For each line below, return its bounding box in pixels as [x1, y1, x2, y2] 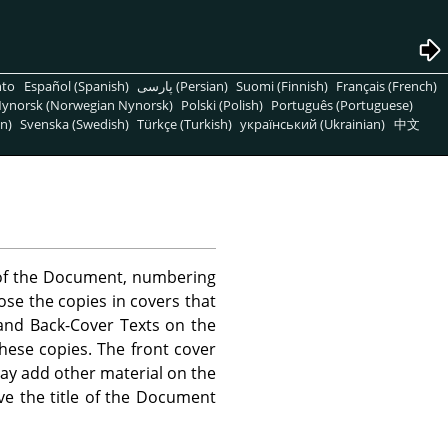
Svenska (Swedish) [20, 114, 130, 133]
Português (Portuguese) [271, 95, 414, 114]
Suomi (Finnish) [235, 76, 328, 95]
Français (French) [336, 76, 438, 95]
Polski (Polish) [181, 95, 264, 114]
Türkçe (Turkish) [137, 114, 233, 133]
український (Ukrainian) [240, 114, 386, 133]
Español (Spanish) [23, 76, 129, 95]
